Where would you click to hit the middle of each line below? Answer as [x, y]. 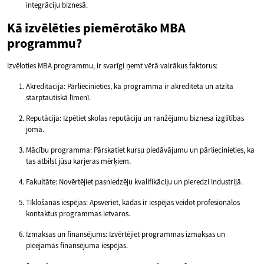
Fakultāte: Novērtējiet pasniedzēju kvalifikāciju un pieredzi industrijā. [134, 182]
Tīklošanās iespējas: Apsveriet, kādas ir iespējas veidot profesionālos [133, 203]
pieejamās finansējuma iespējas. [77, 246]
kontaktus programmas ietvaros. [78, 214]
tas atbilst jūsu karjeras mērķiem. [78, 161]
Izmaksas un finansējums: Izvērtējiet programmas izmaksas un [126, 235]
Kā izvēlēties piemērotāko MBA [96, 28]
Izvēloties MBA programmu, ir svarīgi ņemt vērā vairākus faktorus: [112, 66]
